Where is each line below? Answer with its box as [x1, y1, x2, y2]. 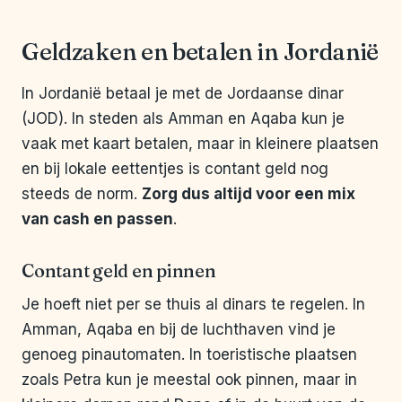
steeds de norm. [22, 185, 142, 204]
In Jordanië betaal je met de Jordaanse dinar [22, 84, 344, 103]
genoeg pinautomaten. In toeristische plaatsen [22, 345, 357, 364]
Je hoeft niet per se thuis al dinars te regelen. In [22, 295, 365, 314]
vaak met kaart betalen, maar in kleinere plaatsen [22, 135, 379, 153]
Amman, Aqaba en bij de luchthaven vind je [22, 320, 336, 339]
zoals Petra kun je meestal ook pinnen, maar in [22, 371, 357, 389]
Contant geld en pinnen [22, 259, 216, 283]
